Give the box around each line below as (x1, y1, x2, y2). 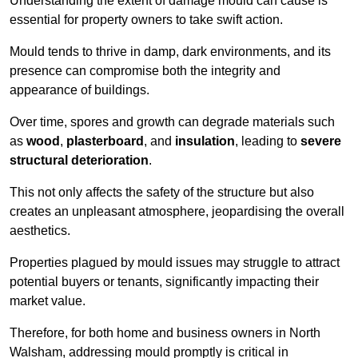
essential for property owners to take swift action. (10, 13, 283, 27)
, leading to (235, 134, 300, 149)
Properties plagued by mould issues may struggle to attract (10, 256, 340, 270)
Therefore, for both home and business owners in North (10, 326, 320, 340)
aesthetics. (10, 224, 70, 238)
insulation (175, 134, 235, 149)
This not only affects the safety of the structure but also (10, 185, 314, 200)
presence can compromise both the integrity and (10, 64, 280, 78)
